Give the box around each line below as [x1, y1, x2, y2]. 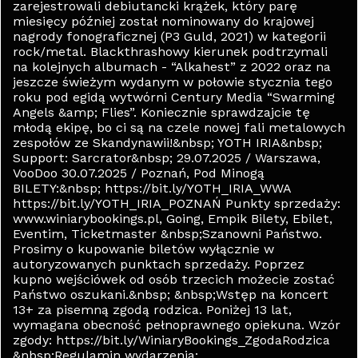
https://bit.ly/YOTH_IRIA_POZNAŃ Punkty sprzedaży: [13, 196, 340, 211]
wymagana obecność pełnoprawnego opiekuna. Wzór [13, 317, 340, 332]
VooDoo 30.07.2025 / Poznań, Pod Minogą [13, 165, 265, 181]
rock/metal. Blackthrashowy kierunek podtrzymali [13, 44, 328, 59]
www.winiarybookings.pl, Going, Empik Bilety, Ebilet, [13, 211, 332, 226]
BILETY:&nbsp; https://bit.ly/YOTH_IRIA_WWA [13, 181, 291, 196]
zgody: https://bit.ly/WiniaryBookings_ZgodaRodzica [13, 332, 330, 348]
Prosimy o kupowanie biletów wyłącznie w [13, 241, 274, 257]
